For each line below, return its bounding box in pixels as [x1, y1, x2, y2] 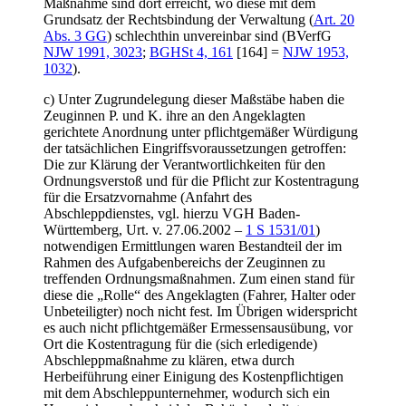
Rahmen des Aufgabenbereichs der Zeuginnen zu [43, 254, 325, 270]
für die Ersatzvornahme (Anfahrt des [43, 188, 252, 205]
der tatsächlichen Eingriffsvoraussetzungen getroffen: [43, 140, 346, 156]
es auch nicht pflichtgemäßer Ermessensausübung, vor [43, 319, 353, 335]
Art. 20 [314, 11, 354, 27]
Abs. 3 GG [43, 27, 107, 43]
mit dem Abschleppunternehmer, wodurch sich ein [43, 384, 330, 401]
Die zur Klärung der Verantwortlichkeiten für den [43, 156, 325, 172]
